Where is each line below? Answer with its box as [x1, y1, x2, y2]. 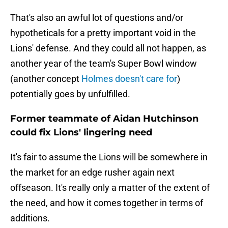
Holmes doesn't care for [81, 73, 177, 84]
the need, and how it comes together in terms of [10, 197, 203, 209]
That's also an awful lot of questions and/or [10, 12, 183, 23]
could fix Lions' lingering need [10, 127, 152, 138]
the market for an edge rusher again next [10, 167, 175, 178]
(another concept [10, 73, 81, 84]
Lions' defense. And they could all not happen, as [10, 43, 206, 54]
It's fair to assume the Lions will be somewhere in [10, 152, 208, 163]
